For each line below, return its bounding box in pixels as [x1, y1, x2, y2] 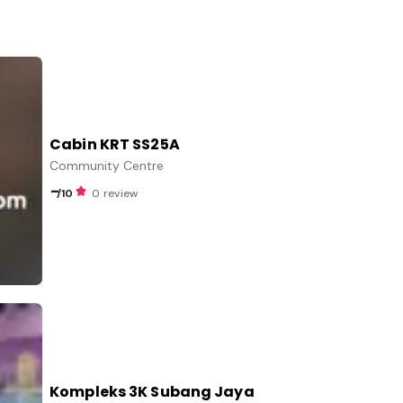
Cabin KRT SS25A [49, 134, 180, 156]
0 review [92, 186, 139, 201]
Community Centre [49, 157, 165, 175]
